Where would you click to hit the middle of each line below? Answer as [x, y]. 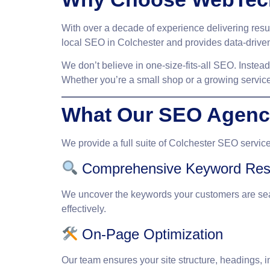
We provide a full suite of [115, 143]
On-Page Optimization [151, 234]
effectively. [84, 209]
